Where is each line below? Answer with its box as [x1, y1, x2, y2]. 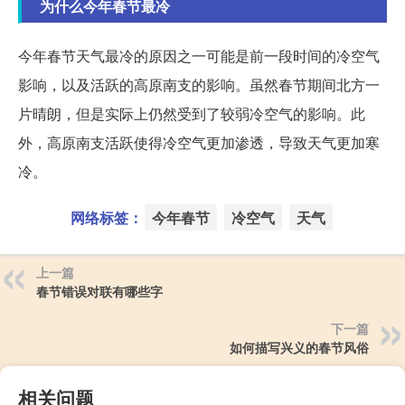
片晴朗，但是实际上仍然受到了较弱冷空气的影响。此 [18, 102, 365, 124]
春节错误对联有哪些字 [36, 281, 163, 300]
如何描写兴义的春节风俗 [230, 337, 369, 356]
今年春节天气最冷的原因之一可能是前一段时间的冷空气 [18, 44, 380, 66]
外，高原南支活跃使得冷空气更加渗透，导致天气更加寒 [18, 131, 380, 153]
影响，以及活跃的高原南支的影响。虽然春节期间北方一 [18, 73, 380, 95]
